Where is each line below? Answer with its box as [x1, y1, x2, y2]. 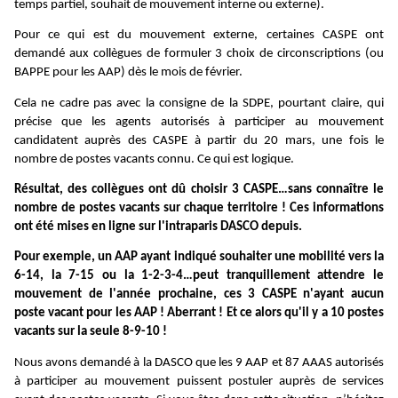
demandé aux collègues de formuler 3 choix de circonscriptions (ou [14, 47, 384, 61]
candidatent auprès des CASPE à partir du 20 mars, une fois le [14, 133, 384, 147]
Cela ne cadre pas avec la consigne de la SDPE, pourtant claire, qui [14, 96, 384, 110]
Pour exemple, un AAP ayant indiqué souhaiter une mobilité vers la [14, 251, 384, 265]
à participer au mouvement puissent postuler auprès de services [14, 374, 384, 388]
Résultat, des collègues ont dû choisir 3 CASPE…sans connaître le [14, 182, 384, 196]
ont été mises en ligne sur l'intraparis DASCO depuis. [14, 219, 302, 234]
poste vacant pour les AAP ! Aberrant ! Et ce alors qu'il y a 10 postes [14, 306, 384, 321]
